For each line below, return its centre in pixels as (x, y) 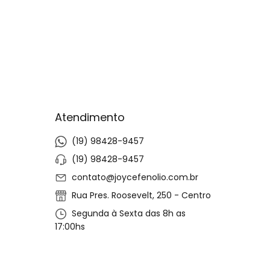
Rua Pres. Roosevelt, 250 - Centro (140, 195)
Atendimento (90, 117)
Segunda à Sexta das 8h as (127, 214)
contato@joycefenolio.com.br (135, 177)
